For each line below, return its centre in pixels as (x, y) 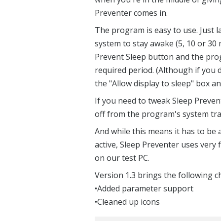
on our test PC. (122, 158)
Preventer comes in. (131, 13)
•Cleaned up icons (127, 202)
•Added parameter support (144, 188)
